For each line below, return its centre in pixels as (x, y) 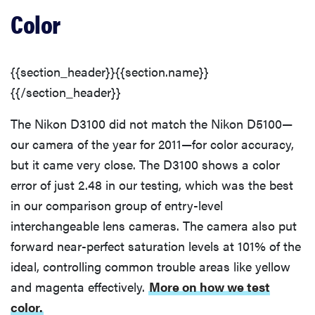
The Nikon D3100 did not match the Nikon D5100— (152, 123)
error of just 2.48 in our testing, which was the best (152, 184)
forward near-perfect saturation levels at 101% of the (156, 245)
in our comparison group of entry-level (117, 205)
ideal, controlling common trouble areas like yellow (150, 266)
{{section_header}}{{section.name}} (110, 71)
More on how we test (210, 286)
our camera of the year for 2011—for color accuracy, (152, 143)
